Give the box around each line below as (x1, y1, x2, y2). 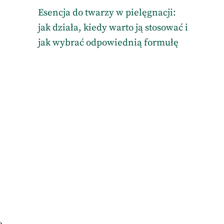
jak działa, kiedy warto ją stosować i (37, 22, 188, 33)
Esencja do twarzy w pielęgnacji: (37, 7, 176, 18)
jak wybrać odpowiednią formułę (37, 37, 178, 48)
